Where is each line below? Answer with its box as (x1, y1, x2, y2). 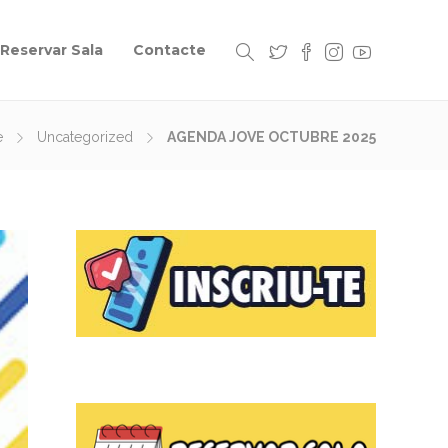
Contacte (133, 41, 206, 59)
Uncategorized (37, 129, 133, 145)
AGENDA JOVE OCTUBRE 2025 (167, 129, 376, 145)
